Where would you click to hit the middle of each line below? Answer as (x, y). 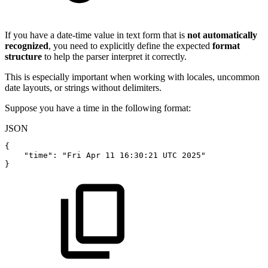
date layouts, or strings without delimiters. (83, 87)
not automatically (222, 35)
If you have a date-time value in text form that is (96, 35)
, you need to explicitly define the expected (130, 45)
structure (23, 56)
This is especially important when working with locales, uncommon (132, 77)
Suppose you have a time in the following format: (98, 108)
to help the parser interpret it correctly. (114, 56)
